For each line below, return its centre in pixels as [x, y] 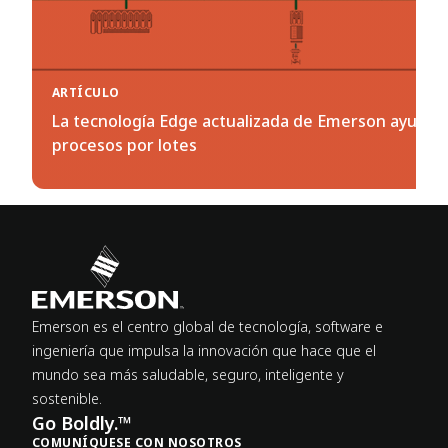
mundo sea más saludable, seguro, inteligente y [188, 375]
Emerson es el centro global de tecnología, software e [207, 327]
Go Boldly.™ [82, 423]
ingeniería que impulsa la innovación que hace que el [204, 351]
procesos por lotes [124, 145]
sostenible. [67, 399]
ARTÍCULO [86, 93]
